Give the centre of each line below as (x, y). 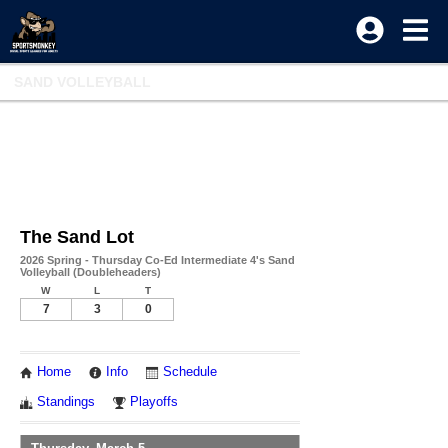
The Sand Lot (77, 237)
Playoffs (154, 402)
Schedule (190, 372)
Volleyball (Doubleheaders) (90, 272)
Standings (66, 402)
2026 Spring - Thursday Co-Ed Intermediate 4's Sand (157, 260)
